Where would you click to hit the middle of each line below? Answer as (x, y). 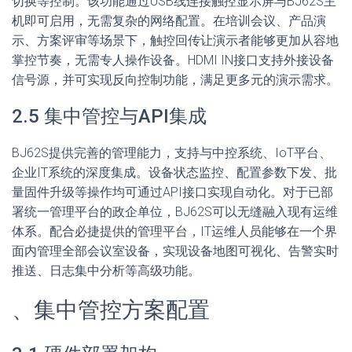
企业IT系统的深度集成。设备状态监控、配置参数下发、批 (174, 172)
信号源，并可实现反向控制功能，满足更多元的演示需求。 (175, 80)
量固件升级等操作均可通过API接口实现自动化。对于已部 (172, 192)
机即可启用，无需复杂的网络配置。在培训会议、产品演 (169, 21)
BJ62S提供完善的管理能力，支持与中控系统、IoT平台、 (172, 153)
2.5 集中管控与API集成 (109, 116)
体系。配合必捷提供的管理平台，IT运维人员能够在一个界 (174, 231)
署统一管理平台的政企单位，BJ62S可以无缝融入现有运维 (175, 212)
